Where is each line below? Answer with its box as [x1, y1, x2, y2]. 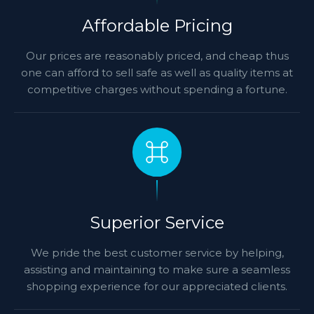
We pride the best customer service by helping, [30, 246, 284, 259]
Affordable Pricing [81, 15, 233, 36]
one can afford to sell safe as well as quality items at [21, 66, 293, 79]
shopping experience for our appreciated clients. [27, 280, 287, 293]
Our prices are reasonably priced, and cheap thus [25, 49, 289, 62]
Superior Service [90, 212, 224, 233]
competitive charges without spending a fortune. [27, 83, 287, 96]
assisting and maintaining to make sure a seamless [24, 263, 290, 276]
